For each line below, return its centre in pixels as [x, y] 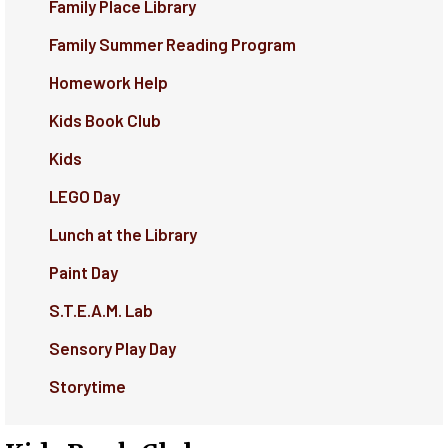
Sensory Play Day [112, 348]
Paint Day [83, 272]
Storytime [87, 386]
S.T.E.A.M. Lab [100, 310]
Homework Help [108, 82]
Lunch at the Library [122, 234]
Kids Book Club [104, 120]
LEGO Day [84, 196]
